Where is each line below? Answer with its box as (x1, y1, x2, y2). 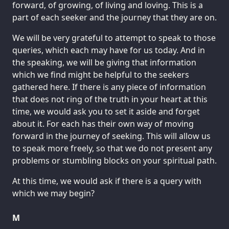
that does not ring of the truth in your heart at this (12, 94, 208, 105)
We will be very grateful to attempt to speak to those (12, 32, 216, 43)
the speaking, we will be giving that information (12, 57, 196, 68)
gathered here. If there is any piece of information (12, 81, 206, 93)
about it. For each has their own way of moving (12, 118, 194, 129)
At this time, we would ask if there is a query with (12, 175, 201, 187)
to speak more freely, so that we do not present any (12, 143, 212, 154)
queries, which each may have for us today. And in (12, 44, 205, 56)
